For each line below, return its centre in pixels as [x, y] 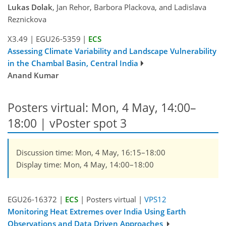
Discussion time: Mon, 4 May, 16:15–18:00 [91, 153]
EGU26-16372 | [36, 200]
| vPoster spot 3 [83, 124]
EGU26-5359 [58, 39]
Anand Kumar [33, 75]
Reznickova [27, 19]
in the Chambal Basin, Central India [73, 63]
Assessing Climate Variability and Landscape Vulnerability [112, 51]
